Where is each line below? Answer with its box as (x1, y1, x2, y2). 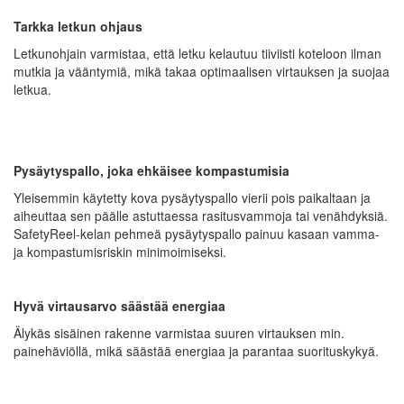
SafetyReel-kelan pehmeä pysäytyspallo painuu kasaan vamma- (14, 224, 380, 243)
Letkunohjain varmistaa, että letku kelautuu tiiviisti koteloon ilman (14, 43, 381, 62)
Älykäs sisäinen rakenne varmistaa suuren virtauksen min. (14, 323, 344, 342)
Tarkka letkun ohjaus (14, 16, 142, 35)
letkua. (14, 79, 51, 98)
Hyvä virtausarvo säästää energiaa (14, 296, 225, 315)
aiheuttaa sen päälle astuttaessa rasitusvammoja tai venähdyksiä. (14, 206, 388, 225)
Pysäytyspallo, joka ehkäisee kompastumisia (14, 161, 289, 179)
